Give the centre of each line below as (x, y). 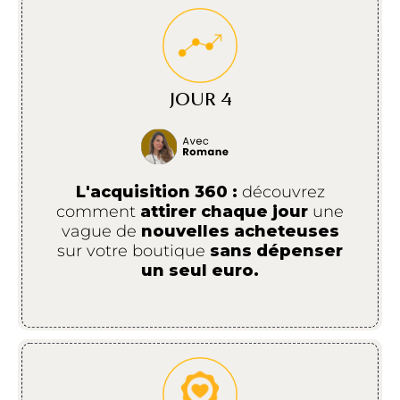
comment (98, 212)
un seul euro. (200, 271)
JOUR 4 (200, 98)
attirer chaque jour (226, 212)
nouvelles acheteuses (240, 232)
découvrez (281, 192)
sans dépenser (276, 251)
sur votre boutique (133, 251)
